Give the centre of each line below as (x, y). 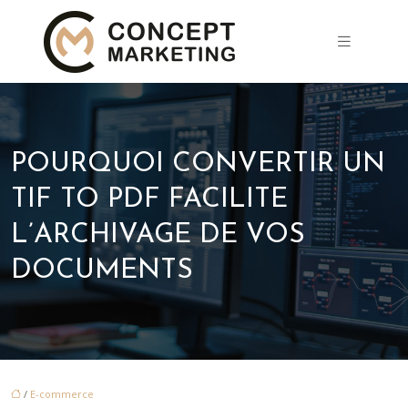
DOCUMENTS (102, 271)
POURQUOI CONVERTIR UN (198, 164)
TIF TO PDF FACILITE (149, 200)
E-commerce (62, 394)
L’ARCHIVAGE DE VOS (158, 235)
